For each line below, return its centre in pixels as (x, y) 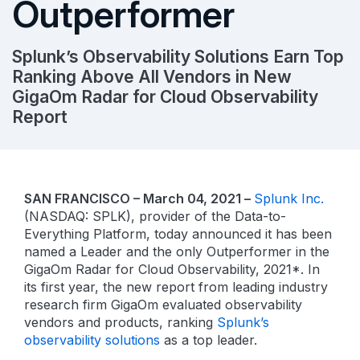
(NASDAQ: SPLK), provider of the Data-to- (155, 216)
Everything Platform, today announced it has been (178, 234)
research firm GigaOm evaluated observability (163, 305)
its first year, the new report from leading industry (176, 287)
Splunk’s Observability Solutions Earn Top (178, 57)
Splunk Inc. (289, 198)
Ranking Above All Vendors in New (152, 77)
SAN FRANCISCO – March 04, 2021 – (139, 198)
